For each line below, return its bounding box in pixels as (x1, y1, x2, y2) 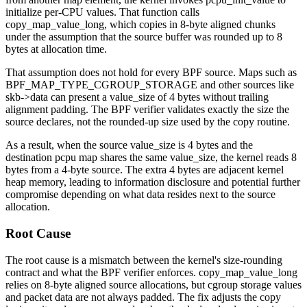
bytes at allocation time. (5, 43, 107, 56)
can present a (48, 91, 110, 103)
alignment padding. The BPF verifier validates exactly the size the (5, 103, 289, 116)
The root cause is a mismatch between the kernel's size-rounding (5, 254, 282, 266)
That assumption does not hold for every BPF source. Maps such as (5, 66, 297, 79)
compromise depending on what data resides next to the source (5, 188, 275, 201)
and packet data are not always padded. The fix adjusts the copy (5, 291, 281, 303)
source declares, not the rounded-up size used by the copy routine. (5, 116, 290, 128)
